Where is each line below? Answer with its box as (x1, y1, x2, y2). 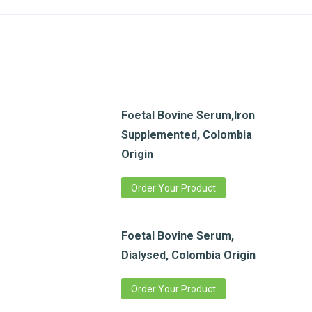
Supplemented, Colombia (120, 128, 252, 142)
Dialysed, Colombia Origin (120, 249, 256, 263)
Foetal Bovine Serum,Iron (120, 109, 255, 123)
